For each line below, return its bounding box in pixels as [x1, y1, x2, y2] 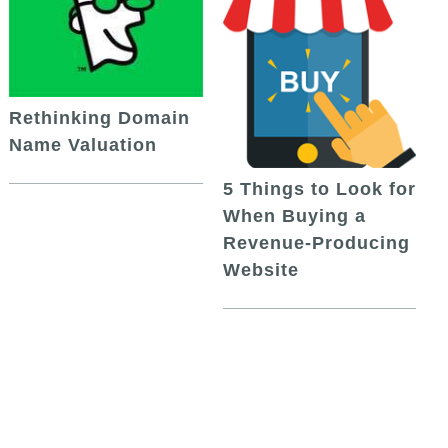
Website [222, 259, 299, 280]
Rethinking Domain [9, 107, 191, 128]
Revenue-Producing [222, 232, 410, 253]
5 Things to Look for [222, 178, 416, 199]
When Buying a [222, 205, 366, 226]
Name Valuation [9, 134, 158, 155]
